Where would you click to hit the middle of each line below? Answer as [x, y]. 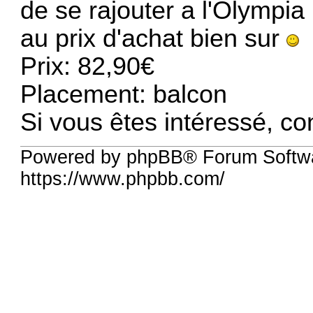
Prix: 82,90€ [88, 66]
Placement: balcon [124, 94]
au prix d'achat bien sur [154, 38]
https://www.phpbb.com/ [123, 179]
